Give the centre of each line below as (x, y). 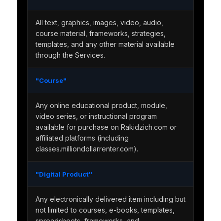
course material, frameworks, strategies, (100, 34)
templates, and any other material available (105, 44)
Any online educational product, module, (101, 106)
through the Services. (70, 55)
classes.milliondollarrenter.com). (87, 149)
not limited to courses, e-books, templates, (105, 210)
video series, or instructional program (96, 116)
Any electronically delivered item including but (110, 199)
